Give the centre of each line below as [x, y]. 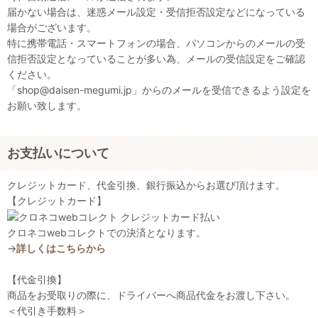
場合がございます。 [52, 28]
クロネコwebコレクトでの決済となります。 [106, 233]
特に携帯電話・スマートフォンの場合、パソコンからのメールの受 [156, 43]
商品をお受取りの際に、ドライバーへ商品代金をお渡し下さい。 [151, 295]
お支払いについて [58, 153]
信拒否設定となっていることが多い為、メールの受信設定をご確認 [156, 59]
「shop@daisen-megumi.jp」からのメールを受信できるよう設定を [159, 90]
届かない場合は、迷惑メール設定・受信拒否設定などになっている [156, 12]
